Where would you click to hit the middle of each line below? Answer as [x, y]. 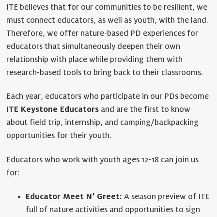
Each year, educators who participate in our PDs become [108, 97]
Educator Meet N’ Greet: [74, 197]
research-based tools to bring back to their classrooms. [105, 72]
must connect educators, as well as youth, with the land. [108, 20]
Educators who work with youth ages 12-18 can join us [103, 160]
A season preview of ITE [166, 197]
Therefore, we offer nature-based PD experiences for [102, 33]
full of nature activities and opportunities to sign [113, 210]
